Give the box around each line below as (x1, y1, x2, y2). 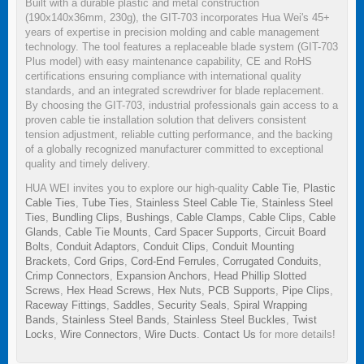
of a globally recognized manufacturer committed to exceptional (25, 142, 323, 155)
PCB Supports (208, 284, 275, 297)
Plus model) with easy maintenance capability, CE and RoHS (25, 54, 312, 67)
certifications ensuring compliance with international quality (25, 69, 301, 82)
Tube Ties (82, 196, 129, 209)
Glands (25, 225, 58, 238)
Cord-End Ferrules (131, 254, 216, 267)
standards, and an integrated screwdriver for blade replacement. (25, 84, 324, 97)
